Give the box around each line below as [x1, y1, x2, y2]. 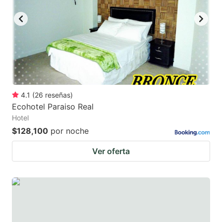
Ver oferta [92, 146, 130, 156]
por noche [51, 125, 89, 136]
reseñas [45, 90, 70, 99]
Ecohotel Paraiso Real [12, 101, 94, 111]
